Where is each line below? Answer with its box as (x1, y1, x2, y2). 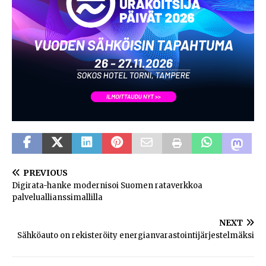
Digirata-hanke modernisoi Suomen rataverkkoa (12, 180, 202, 191)
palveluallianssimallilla (12, 192, 103, 202)
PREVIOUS (23, 167, 68, 178)
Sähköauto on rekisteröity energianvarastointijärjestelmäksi (17, 230, 254, 240)
